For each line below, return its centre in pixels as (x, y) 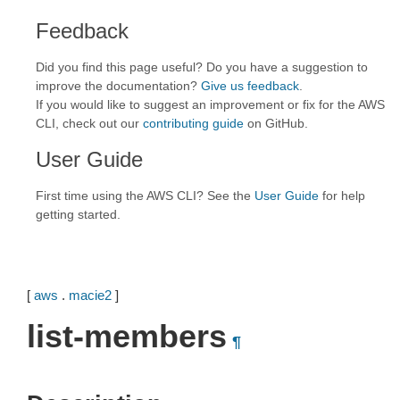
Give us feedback (250, 86)
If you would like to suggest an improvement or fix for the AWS (210, 104)
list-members (127, 336)
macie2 (90, 295)
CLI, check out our (89, 123)
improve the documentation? (118, 86)
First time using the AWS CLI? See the (145, 196)
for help (342, 196)
